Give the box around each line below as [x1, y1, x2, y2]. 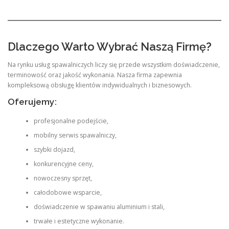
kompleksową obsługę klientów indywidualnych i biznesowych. [8, 80, 192, 89]
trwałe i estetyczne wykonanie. [33, 217, 124, 226]
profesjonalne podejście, [33, 117, 108, 126]
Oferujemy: [8, 97, 57, 107]
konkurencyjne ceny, [33, 159, 94, 169]
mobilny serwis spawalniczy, [33, 131, 117, 140]
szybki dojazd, [33, 145, 75, 154]
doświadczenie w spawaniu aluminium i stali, [33, 202, 165, 212]
